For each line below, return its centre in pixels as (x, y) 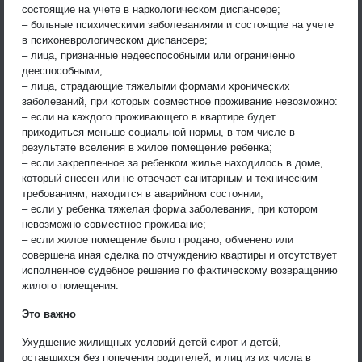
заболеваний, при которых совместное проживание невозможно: (180, 101)
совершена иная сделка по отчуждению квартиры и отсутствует (179, 255)
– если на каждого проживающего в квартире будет (149, 116)
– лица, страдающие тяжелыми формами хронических (156, 86)
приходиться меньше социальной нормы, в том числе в (158, 132)
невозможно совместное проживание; (114, 224)
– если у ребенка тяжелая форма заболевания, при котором (170, 208)
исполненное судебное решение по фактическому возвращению (180, 270)
